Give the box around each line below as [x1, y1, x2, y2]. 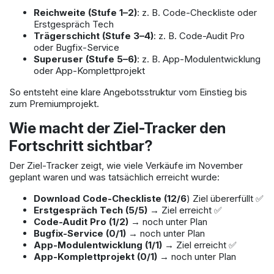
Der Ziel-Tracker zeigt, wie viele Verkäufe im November [9, 160, 243, 172]
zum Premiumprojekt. [9, 98, 99, 110]
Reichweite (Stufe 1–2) [34, 7, 137, 19]
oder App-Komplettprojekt [34, 65, 145, 77]
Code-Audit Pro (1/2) [34, 216, 128, 228]
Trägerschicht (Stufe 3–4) [34, 30, 154, 42]
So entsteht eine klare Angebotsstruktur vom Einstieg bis [9, 86, 247, 98]
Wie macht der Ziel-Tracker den [9, 119, 226, 138]
